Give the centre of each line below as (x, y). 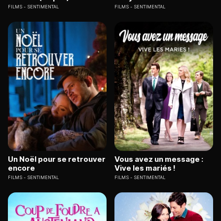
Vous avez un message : (159, 159)
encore (21, 168)
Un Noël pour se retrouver (57, 159)
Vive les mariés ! (145, 168)
